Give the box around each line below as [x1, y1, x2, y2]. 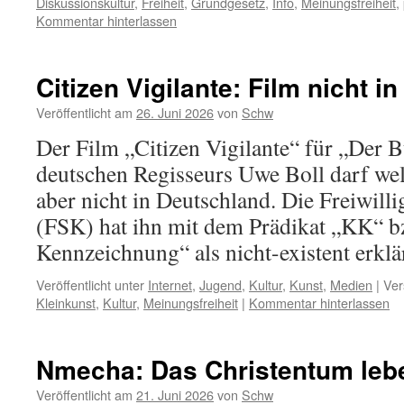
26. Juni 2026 [136, 103, 214, 122]
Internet [148, 275, 192, 294]
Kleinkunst [36, 293, 96, 312]
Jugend [199, 275, 242, 294]
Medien [330, 275, 372, 294]
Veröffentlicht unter [36, 275, 144, 294]
